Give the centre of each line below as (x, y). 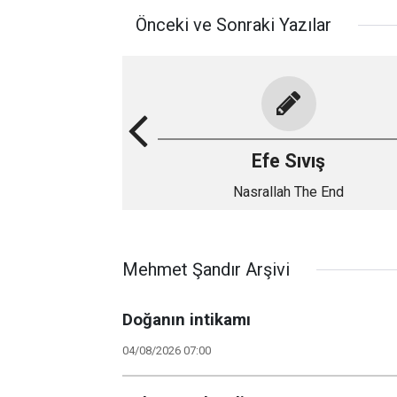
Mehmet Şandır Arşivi (206, 269)
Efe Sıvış (288, 161)
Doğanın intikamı (187, 320)
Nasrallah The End (288, 192)
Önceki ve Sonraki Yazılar (234, 25)
